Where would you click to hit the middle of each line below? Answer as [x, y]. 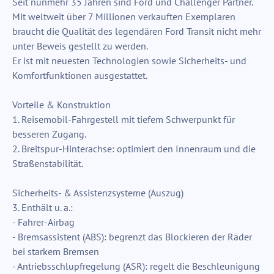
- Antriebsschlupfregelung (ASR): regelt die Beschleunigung [136, 266]
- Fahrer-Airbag [43, 222]
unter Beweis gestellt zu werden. [80, 46]
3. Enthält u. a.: [43, 208]
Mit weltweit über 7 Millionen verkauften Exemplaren [124, 17]
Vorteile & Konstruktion [61, 105]
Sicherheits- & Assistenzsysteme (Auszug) [98, 193]
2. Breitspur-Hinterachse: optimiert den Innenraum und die [134, 149]
